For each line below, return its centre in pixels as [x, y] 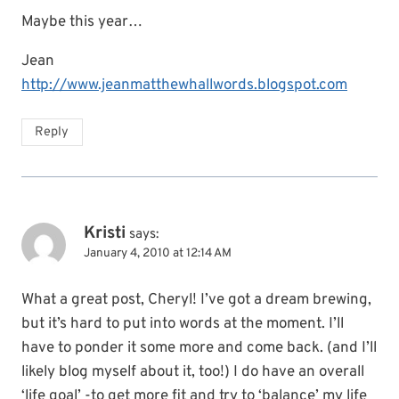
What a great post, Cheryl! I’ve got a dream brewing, [196, 300]
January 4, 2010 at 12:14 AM [158, 253]
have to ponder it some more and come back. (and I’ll [199, 348]
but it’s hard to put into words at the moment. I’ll [183, 324]
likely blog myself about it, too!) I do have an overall [193, 372]
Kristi [105, 233]
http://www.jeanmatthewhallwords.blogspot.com [184, 85]
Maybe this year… [82, 22]
